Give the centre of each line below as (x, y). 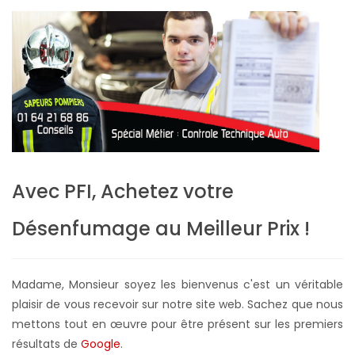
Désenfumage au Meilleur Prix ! (161, 229)
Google (101, 344)
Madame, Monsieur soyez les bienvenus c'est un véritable (177, 285)
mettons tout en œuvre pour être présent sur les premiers (177, 324)
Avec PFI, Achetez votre (123, 192)
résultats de (46, 344)
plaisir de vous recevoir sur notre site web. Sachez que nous (177, 305)
